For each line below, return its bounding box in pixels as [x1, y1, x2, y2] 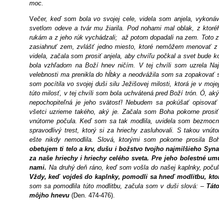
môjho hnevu [29, 192, 71, 199]
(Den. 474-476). [71, 192, 115, 199]
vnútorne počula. [29, 117, 80, 125]
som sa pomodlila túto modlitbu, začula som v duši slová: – [29, 182, 207, 190]
